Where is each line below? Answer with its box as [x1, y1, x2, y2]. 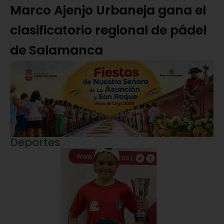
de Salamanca [10, 41, 103, 59]
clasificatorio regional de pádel [10, 21, 206, 39]
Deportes [10, 134, 60, 150]
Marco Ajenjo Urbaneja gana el [10, 1, 206, 19]
